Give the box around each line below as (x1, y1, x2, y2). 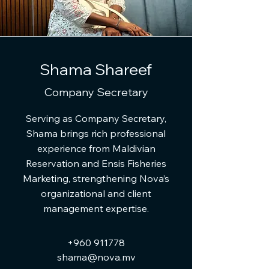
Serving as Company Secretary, (26, 112, 166, 124)
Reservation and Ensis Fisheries (26, 157, 166, 169)
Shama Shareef (40, 59, 152, 79)
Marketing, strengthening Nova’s (23, 172, 169, 184)
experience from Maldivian (37, 142, 156, 154)
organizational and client (41, 187, 151, 199)
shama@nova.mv (56, 251, 136, 263)
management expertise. (43, 202, 149, 214)
